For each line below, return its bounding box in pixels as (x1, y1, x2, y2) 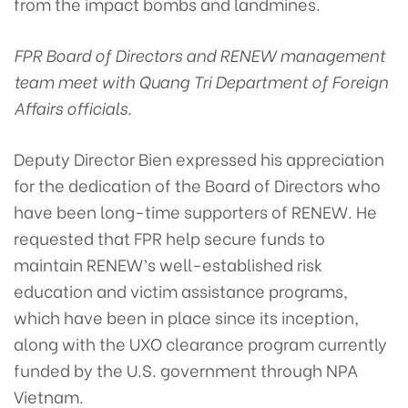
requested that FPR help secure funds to (14, 225, 325, 250)
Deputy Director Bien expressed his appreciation (14, 146, 384, 170)
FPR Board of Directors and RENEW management (14, 42, 385, 66)
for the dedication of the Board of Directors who (14, 172, 381, 197)
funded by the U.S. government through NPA (14, 357, 358, 382)
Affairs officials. (14, 95, 132, 119)
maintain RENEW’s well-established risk (14, 251, 322, 276)
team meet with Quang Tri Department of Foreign (14, 68, 388, 93)
